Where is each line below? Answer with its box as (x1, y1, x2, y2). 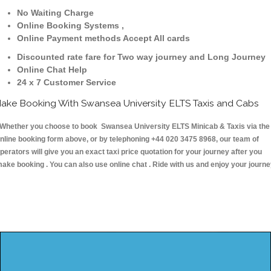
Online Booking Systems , (17, 21, 124, 31)
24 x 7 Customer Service (17, 77, 116, 88)
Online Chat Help (17, 65, 87, 75)
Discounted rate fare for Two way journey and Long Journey (17, 52, 266, 62)
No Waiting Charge (17, 8, 94, 18)
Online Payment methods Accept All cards (17, 33, 190, 44)
